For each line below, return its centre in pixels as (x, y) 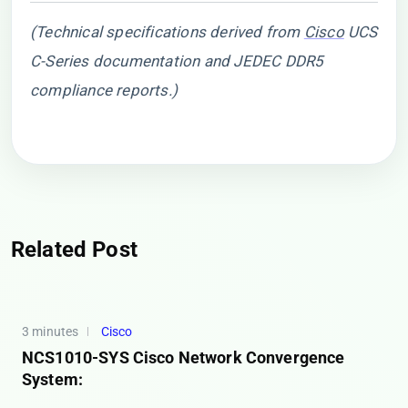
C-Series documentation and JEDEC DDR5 (177, 61)
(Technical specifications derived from (167, 32)
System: (53, 379)
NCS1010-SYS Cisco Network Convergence (184, 357)
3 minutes (51, 331)
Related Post (74, 250)
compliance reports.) (104, 90)
